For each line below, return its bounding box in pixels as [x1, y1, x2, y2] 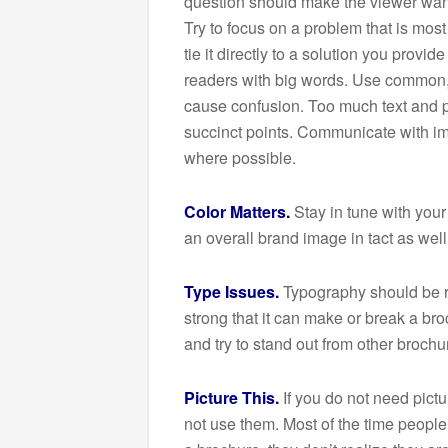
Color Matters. [184, 199, 290, 223]
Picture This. [184, 385, 279, 409]
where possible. [184, 145, 296, 169]
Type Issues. [184, 279, 279, 303]
